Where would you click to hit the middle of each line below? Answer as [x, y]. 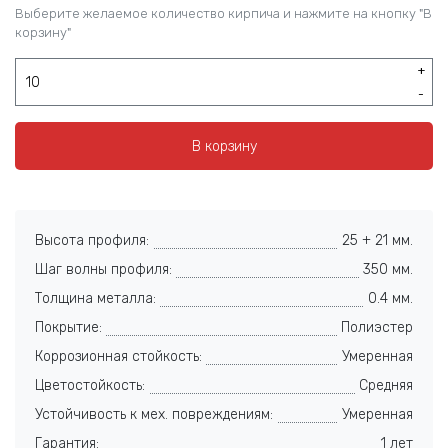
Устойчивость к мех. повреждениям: [154, 414]
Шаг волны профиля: [103, 269]
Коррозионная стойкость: [118, 356]
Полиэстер [377, 327]
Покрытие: [68, 327]
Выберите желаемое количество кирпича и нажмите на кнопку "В [223, 13]
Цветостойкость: [90, 385]
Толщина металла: [95, 298]
